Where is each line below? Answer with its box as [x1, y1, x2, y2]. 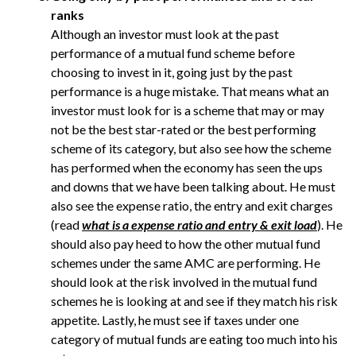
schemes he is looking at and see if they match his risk [51, 293, 338, 308]
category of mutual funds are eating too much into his [51, 331, 338, 346]
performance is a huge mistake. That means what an [51, 83, 329, 99]
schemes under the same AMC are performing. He [51, 255, 320, 270]
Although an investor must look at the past [51, 26, 279, 41]
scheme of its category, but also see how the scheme [51, 141, 331, 156]
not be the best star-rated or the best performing [51, 122, 316, 137]
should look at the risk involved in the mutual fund [51, 274, 317, 289]
